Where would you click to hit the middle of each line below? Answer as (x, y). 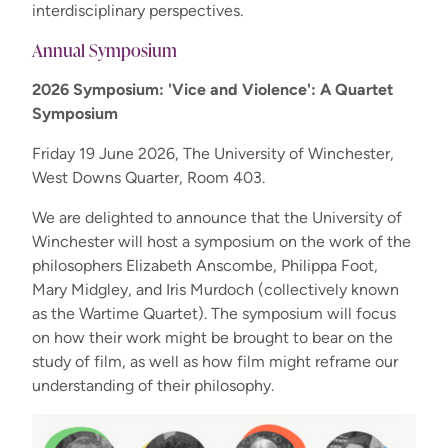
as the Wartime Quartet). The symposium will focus (214, 313)
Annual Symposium (104, 49)
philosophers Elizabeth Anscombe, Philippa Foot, (205, 265)
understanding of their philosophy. (153, 385)
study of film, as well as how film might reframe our (215, 361)
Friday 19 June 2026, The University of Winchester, (213, 153)
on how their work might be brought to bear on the (212, 337)
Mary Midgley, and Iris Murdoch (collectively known (215, 289)
